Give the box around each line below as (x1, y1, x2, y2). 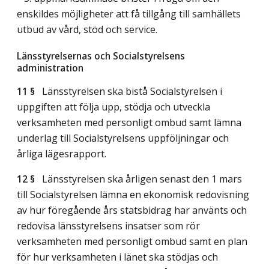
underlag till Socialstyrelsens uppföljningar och (17, 131, 229, 145)
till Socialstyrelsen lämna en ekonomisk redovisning (17, 188, 249, 202)
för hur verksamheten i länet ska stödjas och (17, 250, 218, 264)
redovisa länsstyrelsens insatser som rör (17, 219, 200, 233)
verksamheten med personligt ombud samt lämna (17, 116, 241, 130)
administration (17, 61, 83, 75)
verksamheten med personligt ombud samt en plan (17, 235, 247, 249)
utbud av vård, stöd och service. (17, 23, 157, 37)
